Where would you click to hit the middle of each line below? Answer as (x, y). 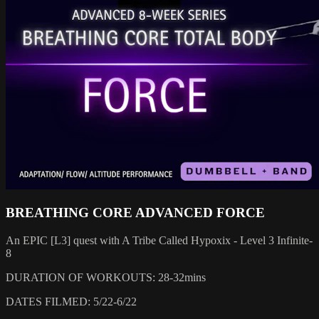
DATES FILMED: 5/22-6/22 (71, 302)
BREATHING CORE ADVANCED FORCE (135, 213)
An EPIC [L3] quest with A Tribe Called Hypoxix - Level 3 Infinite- (159, 241)
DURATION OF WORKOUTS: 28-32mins (106, 278)
